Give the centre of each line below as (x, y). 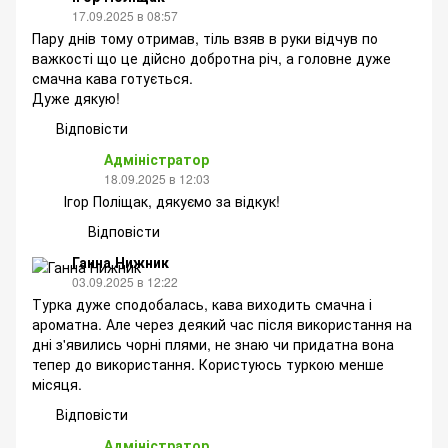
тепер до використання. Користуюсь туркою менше (208, 363)
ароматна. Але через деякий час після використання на (222, 323)
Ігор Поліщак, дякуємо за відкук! (172, 200)
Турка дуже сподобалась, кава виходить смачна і (202, 303)
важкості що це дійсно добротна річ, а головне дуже (211, 57)
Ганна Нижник (120, 261)
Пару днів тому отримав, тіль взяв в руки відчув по (205, 37)
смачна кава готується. (112, 77)
